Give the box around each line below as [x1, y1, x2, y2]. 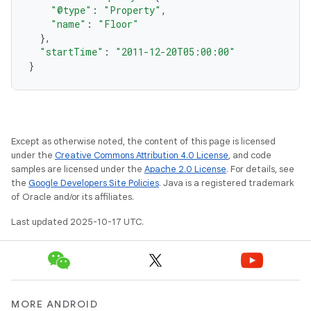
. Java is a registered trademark [159, 177, 294, 189]
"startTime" [40, 45, 103, 58]
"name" [51, 17, 86, 31]
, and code [228, 149, 271, 161]
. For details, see [226, 163, 294, 175]
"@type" [51, 3, 92, 17]
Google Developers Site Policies [28, 177, 159, 189]
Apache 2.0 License [144, 163, 226, 175]
